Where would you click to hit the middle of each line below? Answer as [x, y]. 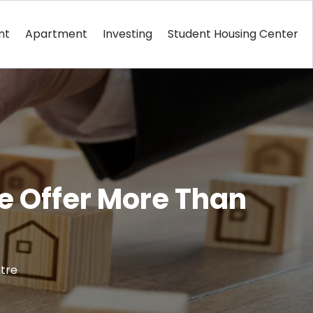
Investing [127, 34]
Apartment [56, 34]
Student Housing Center [233, 34]
